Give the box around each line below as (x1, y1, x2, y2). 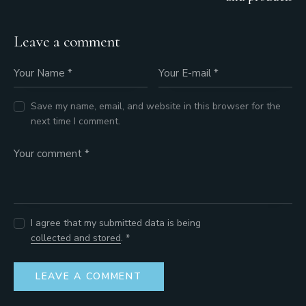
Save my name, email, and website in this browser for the (31, 100, 281, 113)
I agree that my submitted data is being (31, 216, 201, 229)
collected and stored (31, 231, 122, 245)
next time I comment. (31, 115, 121, 128)
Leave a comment (14, 32, 120, 52)
